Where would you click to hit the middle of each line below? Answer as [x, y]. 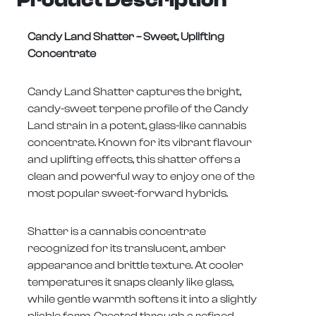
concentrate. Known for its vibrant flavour [140, 143]
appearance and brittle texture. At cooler [135, 266]
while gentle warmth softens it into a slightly [142, 299]
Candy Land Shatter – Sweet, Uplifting [126, 37]
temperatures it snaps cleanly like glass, [130, 282]
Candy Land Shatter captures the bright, [134, 92]
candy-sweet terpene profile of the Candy [138, 109]
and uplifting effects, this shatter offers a [134, 160]
